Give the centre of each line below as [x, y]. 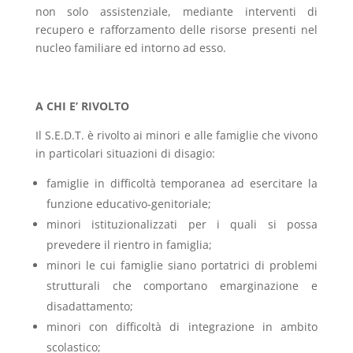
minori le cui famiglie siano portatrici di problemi [182, 265]
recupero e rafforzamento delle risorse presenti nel [176, 30]
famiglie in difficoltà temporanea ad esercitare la [182, 183]
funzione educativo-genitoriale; [128, 204]
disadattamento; [89, 306]
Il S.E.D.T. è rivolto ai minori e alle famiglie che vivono [176, 135]
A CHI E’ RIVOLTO [82, 106]
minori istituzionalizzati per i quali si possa [182, 224]
